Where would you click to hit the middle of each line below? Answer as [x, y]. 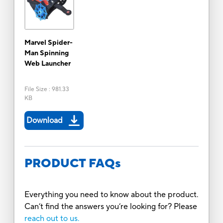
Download [44, 120]
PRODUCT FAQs [72, 163]
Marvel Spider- [48, 43]
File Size [36, 89]
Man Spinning [46, 53]
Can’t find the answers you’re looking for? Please [111, 206]
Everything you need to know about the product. [111, 194]
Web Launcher [47, 63]
